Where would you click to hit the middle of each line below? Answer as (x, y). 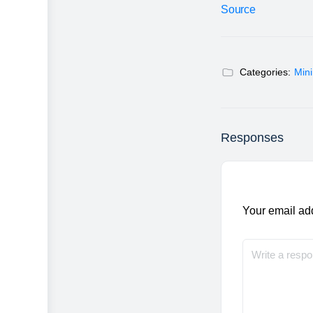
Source (238, 10)
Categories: (265, 72)
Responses (252, 138)
